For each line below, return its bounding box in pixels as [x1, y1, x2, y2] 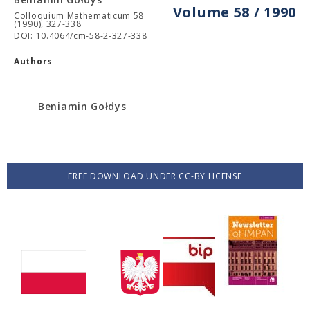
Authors [14, 55, 53, 67]
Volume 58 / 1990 [172, 3, 296, 21]
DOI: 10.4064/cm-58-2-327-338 [14, 30, 147, 42]
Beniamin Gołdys [38, 100, 127, 113]
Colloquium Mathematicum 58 [14, 10, 145, 21]
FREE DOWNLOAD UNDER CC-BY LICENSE [68, 170, 242, 182]
